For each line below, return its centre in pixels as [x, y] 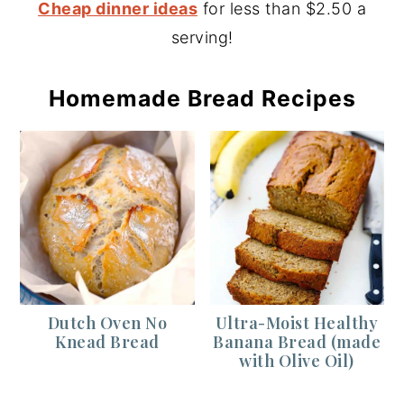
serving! [202, 37]
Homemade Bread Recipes [202, 98]
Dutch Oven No [107, 323]
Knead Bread [107, 342]
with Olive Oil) [297, 361]
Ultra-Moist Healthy [297, 323]
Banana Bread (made [297, 342]
